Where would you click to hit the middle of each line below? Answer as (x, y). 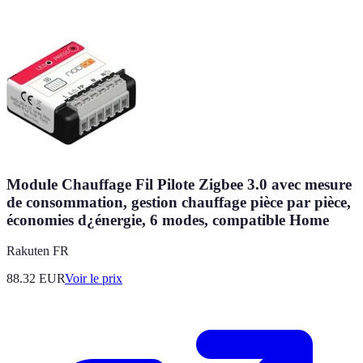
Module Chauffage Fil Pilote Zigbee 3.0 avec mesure (179, 184)
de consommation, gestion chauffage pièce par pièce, (179, 202)
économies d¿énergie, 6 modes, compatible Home (168, 220)
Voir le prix (94, 279)
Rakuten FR (38, 251)
